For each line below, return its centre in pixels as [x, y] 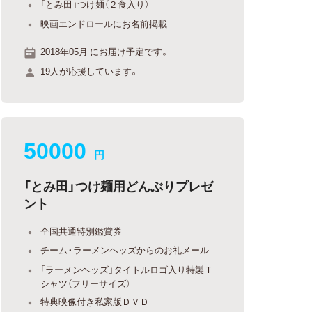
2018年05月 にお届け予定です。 [105, 51]
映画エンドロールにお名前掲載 [104, 23]
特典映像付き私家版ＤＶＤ [95, 301]
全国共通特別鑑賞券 [81, 231]
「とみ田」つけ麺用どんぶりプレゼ [119, 185]
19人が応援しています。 [90, 70]
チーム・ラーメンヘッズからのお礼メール [125, 250]
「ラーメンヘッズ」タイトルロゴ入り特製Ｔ [127, 269]
